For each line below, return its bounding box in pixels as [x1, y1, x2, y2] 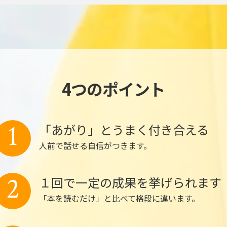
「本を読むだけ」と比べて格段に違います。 [39, 192, 200, 204]
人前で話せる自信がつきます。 [39, 139, 152, 152]
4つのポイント [62, 77, 165, 100]
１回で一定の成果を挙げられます [39, 173, 221, 191]
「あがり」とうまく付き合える [39, 121, 209, 138]
